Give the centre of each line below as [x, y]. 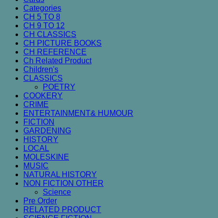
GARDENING [47, 130]
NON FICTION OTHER [64, 183]
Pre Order [40, 200]
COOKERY [43, 95]
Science [57, 192]
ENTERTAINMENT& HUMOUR [78, 113]
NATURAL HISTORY [60, 174]
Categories [42, 8]
